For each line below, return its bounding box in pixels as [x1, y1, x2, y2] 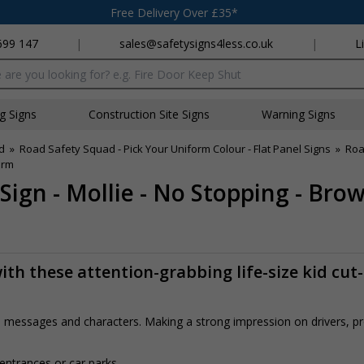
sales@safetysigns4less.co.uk [119, 36, 274, 51]
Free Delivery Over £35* [110, 4, 238, 20]
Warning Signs [262, 106, 336, 122]
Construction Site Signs [89, 106, 210, 122]
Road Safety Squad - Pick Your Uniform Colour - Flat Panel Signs [19, 141, 331, 156]
